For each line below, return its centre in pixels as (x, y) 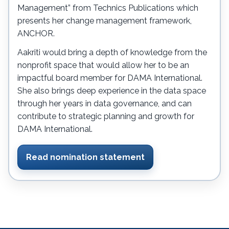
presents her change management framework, (105, 21)
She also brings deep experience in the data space (112, 91)
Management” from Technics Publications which (108, 8)
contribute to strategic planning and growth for (106, 117)
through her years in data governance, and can (105, 104)
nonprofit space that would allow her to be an (103, 65)
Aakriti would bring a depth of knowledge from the (112, 53)
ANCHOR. (36, 34)
